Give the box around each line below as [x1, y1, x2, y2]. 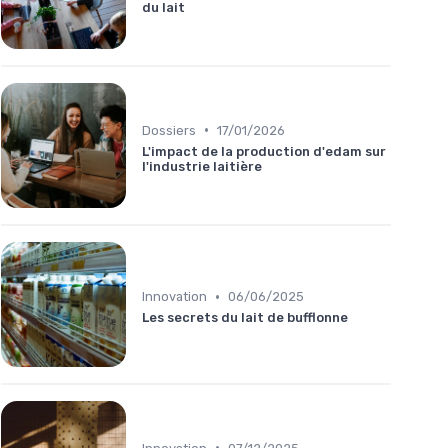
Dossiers [142, 122, 196, 138]
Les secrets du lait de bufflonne [142, 310, 348, 326]
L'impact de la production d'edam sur [142, 143, 386, 159]
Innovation [142, 289, 207, 305]
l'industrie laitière [142, 158, 262, 174]
